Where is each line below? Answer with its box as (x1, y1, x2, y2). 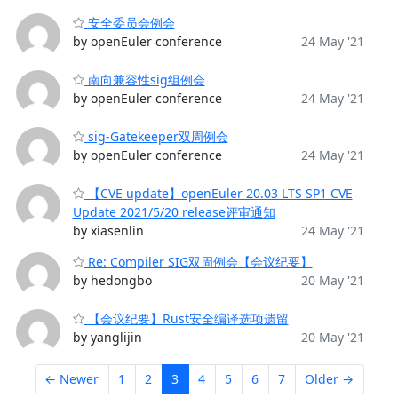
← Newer (44, 370, 99, 388)
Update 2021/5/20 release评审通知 (72, 203, 275, 220)
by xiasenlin (72, 222, 144, 239)
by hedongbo (72, 272, 152, 289)
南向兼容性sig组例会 (84, 71, 205, 88)
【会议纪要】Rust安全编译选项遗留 (84, 310, 289, 327)
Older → (305, 370, 354, 388)
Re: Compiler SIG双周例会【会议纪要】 (84, 253, 313, 270)
